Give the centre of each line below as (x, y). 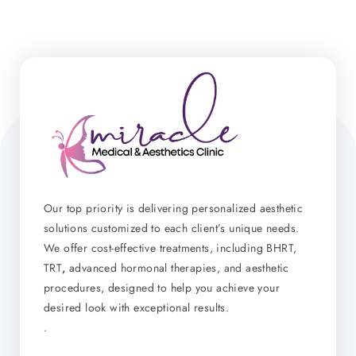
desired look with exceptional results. (137, 308)
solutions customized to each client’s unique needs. (172, 228)
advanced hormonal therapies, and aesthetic (177, 268)
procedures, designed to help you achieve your (162, 288)
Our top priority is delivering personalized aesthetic (174, 209)
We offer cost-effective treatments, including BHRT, (170, 248)
